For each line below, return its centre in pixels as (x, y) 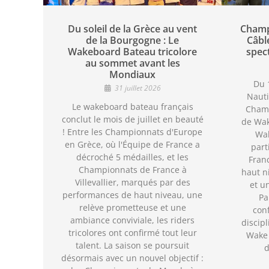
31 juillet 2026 (138, 88)
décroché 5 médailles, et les (133, 157)
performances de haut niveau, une (133, 195)
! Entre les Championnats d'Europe (133, 131)
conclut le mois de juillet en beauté (132, 119)
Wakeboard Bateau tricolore (133, 51)
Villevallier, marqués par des (132, 182)
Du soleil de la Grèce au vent (133, 29)
